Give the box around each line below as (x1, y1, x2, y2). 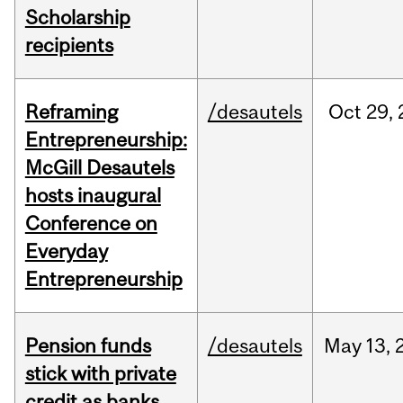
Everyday (24, 239, 108, 264)
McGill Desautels (24, 156, 175, 180)
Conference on (24, 211, 157, 236)
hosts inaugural (24, 184, 161, 208)
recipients (24, 33, 113, 58)
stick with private (24, 362, 176, 386)
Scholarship (24, 5, 130, 30)
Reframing (24, 100, 118, 124)
